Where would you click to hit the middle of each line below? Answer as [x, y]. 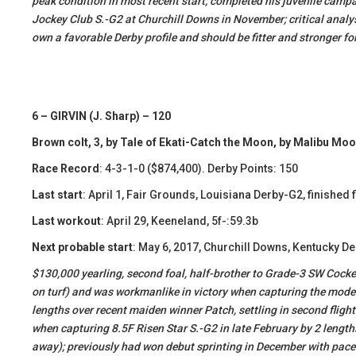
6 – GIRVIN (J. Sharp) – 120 [101, 116]
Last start [57, 195]
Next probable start [82, 247]
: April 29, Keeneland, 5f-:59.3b [180, 221]
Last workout [66, 221]
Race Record [66, 168]
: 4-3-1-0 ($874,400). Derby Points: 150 [199, 168]
